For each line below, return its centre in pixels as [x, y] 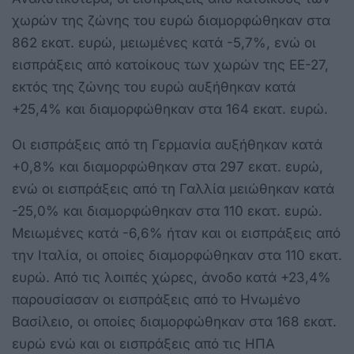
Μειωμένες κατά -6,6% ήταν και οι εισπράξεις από [176, 233]
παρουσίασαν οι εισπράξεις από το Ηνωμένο [156, 299]
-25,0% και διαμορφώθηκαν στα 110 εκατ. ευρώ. [167, 211]
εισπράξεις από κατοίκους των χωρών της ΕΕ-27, [170, 64]
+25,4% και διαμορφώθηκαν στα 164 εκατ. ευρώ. [170, 109]
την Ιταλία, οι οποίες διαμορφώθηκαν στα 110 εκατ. [177, 255]
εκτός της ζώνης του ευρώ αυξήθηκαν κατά [154, 87]
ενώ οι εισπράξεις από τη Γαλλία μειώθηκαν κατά [173, 188]
